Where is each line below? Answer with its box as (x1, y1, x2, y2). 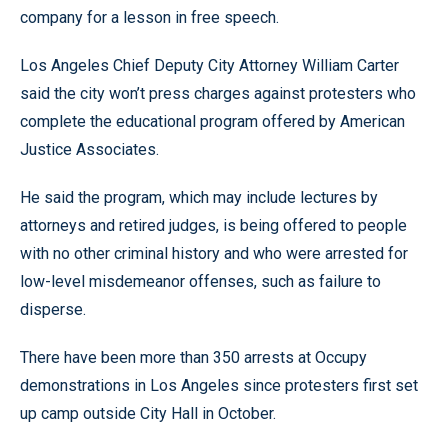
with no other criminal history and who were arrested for (20, 244, 408, 263)
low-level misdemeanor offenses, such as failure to (20, 272, 381, 291)
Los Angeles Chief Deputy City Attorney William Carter (20, 56, 399, 75)
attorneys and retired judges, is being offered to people (20, 216, 407, 235)
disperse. (20, 300, 86, 319)
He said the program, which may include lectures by (20, 188, 378, 207)
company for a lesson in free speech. (20, 8, 279, 27)
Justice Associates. (20, 140, 159, 159)
